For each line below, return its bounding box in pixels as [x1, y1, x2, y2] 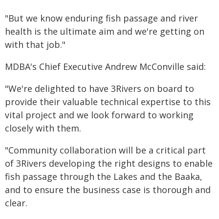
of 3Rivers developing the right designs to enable [5, 157, 213, 169]
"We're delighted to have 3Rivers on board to [5, 83, 194, 94]
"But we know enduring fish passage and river [5, 12, 198, 24]
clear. [5, 197, 27, 209]
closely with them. [5, 122, 81, 134]
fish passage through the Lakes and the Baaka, [5, 171, 202, 182]
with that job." [5, 39, 66, 50]
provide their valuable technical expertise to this [5, 96, 211, 108]
